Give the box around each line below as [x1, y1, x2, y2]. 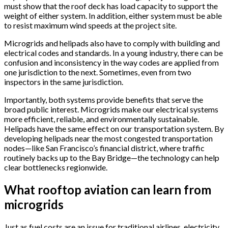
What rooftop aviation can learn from [4, 182, 211, 197]
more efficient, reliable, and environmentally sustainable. [4, 114, 199, 124]
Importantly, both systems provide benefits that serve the [4, 95, 203, 105]
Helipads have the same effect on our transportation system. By [4, 124, 224, 134]
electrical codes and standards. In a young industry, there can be [4, 48, 223, 58]
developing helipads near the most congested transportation [4, 133, 213, 144]
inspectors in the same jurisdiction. [4, 77, 123, 87]
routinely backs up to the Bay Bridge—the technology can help [4, 153, 219, 163]
